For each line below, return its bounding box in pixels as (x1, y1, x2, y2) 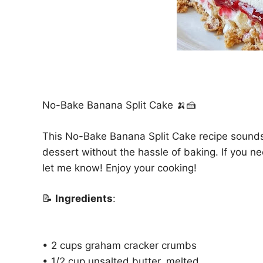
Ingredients (55, 193, 113, 204)
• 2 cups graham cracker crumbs (42, 239, 197, 251)
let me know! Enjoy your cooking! (42, 161, 197, 174)
